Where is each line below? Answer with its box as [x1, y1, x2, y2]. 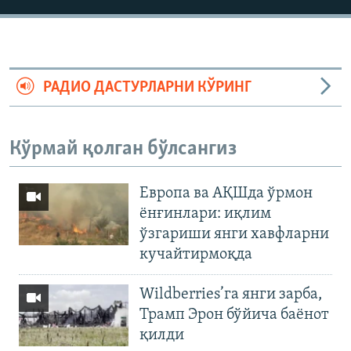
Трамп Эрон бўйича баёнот [139, 306, 329, 323]
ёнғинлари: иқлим [139, 205, 271, 222]
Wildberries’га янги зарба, [139, 286, 322, 302]
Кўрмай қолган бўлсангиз [9, 139, 237, 161]
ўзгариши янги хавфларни [139, 226, 329, 242]
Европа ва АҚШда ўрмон [139, 185, 313, 201]
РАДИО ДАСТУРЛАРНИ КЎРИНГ [42, 80, 251, 96]
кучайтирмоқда [139, 246, 252, 262]
